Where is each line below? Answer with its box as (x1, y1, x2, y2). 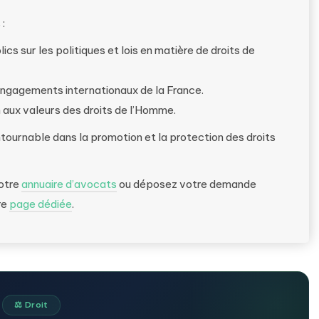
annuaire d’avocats (21, 177, 117, 191)
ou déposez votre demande (117, 177, 256, 191)
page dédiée (9, 197, 72, 211)
